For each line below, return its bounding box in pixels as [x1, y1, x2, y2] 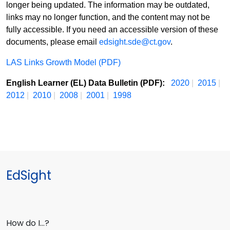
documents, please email [6, 37, 99, 47]
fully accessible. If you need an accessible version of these [6, 25, 218, 34]
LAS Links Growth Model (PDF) [6, 58, 121, 67]
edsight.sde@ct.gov [99, 37, 170, 47]
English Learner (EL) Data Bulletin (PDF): [6, 79, 167, 88]
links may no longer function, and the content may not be [6, 13, 210, 22]
